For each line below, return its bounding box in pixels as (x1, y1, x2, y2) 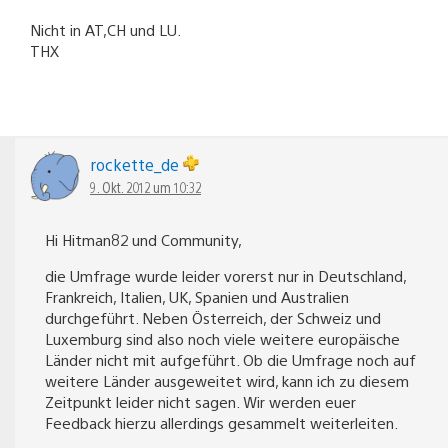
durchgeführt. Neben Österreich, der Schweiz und (45, 307, 381, 327)
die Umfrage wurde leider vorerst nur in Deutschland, (45, 265, 406, 285)
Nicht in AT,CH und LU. (30, 19, 181, 39)
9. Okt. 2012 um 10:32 (90, 177, 201, 196)
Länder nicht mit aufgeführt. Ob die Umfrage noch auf (45, 349, 416, 369)
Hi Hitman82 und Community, (45, 229, 242, 249)
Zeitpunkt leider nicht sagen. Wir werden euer (45, 391, 356, 411)
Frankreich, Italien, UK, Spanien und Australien (45, 286, 349, 306)
